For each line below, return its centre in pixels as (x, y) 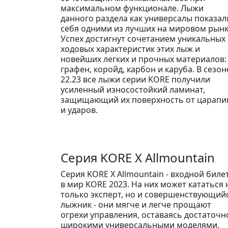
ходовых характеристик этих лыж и (130, 49)
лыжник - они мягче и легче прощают (136, 204)
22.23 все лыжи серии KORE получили (135, 79)
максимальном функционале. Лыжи (132, 8)
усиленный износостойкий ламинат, (133, 89)
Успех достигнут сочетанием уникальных (143, 38)
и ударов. (79, 110)
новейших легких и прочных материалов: (144, 59)
